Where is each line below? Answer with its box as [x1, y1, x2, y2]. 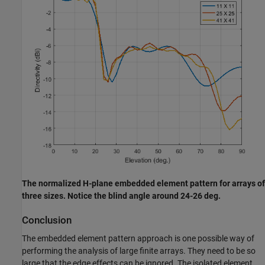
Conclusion [22, 214, 72, 226]
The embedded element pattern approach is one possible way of [22, 233, 254, 243]
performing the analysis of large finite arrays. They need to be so [22, 245, 256, 256]
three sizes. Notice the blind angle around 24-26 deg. [22, 190, 221, 201]
